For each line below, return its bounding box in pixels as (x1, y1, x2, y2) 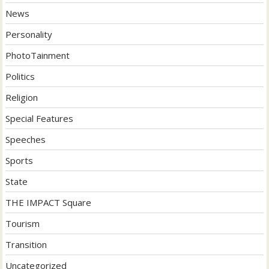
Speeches (5, 133, 46, 145)
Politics (5, 70, 35, 82)
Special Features (5, 112, 74, 124)
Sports (5, 154, 34, 166)
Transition (5, 238, 47, 250)
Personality (5, 28, 53, 40)
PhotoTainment (5, 49, 70, 61)
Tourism (5, 217, 40, 229)
